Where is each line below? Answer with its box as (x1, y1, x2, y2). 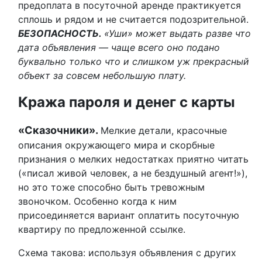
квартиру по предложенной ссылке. (18, 223, 185, 235)
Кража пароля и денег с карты (18, 94, 235, 111)
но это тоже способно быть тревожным (18, 181, 205, 193)
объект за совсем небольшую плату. (18, 70, 186, 81)
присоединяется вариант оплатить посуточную (18, 209, 239, 221)
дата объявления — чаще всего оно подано (18, 42, 220, 53)
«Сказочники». (18, 124, 101, 136)
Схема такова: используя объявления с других (18, 247, 236, 258)
